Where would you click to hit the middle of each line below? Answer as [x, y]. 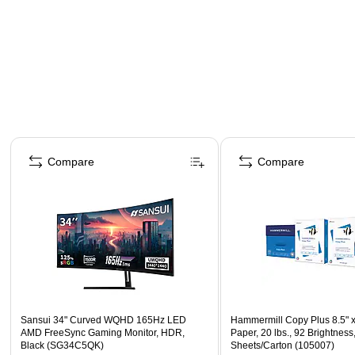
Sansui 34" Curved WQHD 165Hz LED [103, 320]
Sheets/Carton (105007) [283, 345]
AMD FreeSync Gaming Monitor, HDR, [103, 332]
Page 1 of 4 [38, 141]
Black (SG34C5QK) [62, 345]
